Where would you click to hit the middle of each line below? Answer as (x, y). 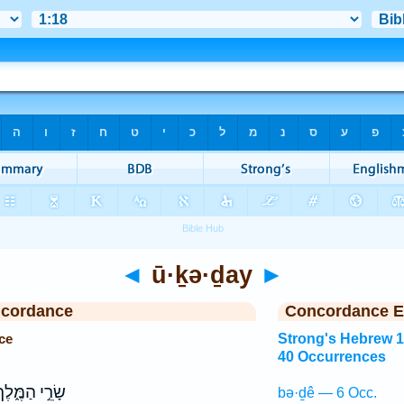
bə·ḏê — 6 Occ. (327, 393)
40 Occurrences (331, 357)
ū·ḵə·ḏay (202, 275)
